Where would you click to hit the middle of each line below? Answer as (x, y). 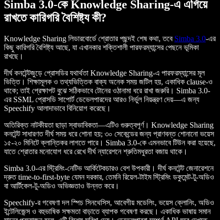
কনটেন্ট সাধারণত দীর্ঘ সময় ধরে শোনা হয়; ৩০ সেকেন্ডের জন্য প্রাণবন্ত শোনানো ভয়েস (109, 134)
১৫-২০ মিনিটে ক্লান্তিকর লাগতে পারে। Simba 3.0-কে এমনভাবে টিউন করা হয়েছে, (110, 142)
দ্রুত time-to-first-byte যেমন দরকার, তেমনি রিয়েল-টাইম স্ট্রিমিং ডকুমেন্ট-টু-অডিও (109, 177)
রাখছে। (14, 56)
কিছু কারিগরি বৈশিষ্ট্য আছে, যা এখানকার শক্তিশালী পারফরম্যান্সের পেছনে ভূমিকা (101, 47)
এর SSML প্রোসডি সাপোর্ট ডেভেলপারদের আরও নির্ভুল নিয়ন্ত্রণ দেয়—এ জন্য (102, 99)
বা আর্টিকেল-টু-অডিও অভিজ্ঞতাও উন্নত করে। (62, 186)
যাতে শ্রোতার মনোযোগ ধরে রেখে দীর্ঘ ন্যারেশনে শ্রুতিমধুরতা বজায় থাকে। (96, 151)
